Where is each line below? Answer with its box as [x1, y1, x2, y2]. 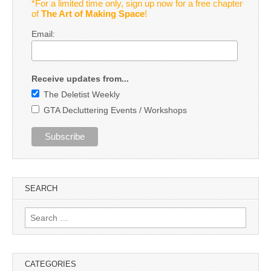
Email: [31, 28, 55, 39]
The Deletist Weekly [43, 89, 120, 99]
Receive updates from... [31, 73, 129, 83]
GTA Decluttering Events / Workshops [43, 105, 187, 115]
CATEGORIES [25, 260, 76, 269]
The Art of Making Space [41, 8, 145, 19]
